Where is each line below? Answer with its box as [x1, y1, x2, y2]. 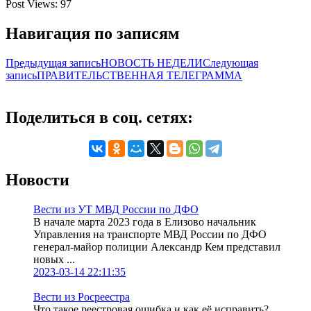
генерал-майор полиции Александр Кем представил [33, 241, 280, 253]
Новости [6, 171, 69, 190]
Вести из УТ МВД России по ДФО [33, 203, 199, 216]
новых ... [33, 253, 75, 266]
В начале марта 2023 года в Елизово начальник [33, 216, 256, 228]
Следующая [203, 56, 258, 69]
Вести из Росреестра [33, 291, 130, 303]
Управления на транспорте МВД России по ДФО [33, 228, 267, 241]
